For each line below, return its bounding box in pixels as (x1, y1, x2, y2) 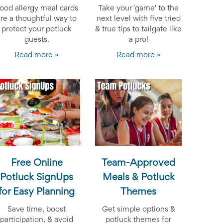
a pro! (128, 36, 148, 43)
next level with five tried (96, 15, 181, 22)
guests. (24, 36, 49, 43)
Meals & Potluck (102, 173, 175, 182)
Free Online (10, 158, 63, 168)
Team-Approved (102, 158, 176, 168)
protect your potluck (1, 25, 72, 33)
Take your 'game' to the (98, 4, 179, 12)
